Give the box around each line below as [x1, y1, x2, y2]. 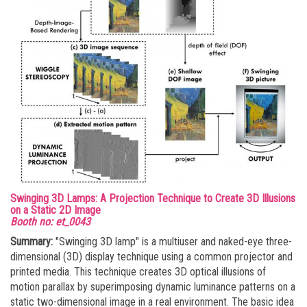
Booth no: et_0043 [10, 214, 90, 228]
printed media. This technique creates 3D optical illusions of [10, 265, 266, 278]
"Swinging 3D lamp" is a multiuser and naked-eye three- [53, 234, 292, 248]
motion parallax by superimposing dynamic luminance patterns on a [10, 280, 295, 293]
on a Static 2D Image [10, 203, 101, 217]
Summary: [10, 234, 53, 248]
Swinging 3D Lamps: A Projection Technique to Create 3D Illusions [10, 191, 295, 205]
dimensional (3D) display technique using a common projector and [10, 249, 293, 263]
